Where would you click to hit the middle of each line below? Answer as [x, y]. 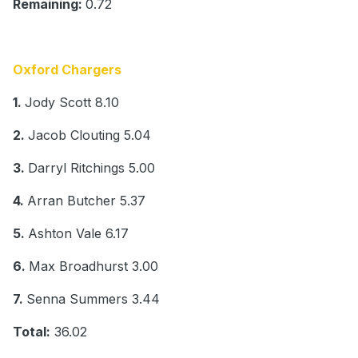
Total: [32, 332]
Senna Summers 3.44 [93, 299]
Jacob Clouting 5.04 [89, 135]
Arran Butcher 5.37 [86, 201]
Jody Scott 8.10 [72, 103]
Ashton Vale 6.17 [78, 234]
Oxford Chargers [67, 70]
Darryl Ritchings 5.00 [91, 168]
